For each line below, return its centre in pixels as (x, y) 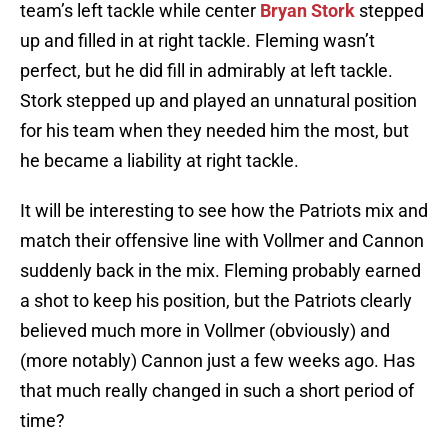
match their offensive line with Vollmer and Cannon (222, 241)
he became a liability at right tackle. (159, 161)
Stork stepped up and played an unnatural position (218, 101)
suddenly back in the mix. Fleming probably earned (220, 271)
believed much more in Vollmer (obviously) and (205, 331)
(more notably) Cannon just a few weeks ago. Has (217, 361)
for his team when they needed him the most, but (214, 131)
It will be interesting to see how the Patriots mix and (224, 211)
